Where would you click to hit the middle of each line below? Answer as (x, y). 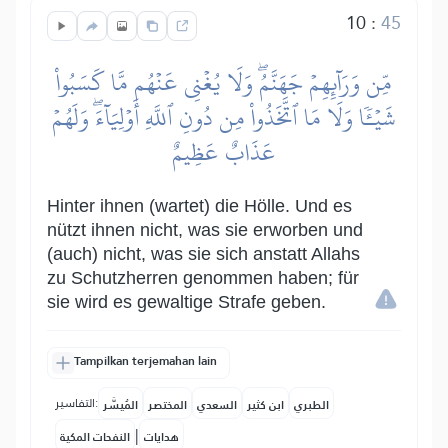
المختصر (167, 405)
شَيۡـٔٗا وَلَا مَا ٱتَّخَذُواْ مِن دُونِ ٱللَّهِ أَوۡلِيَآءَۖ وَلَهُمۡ (224, 117)
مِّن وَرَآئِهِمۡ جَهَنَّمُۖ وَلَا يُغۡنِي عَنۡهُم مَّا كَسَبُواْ (224, 82)
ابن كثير (265, 405)
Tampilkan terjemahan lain (145, 361)
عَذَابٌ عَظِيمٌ (224, 152)
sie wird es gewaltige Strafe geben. (186, 302)
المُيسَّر (120, 405)
